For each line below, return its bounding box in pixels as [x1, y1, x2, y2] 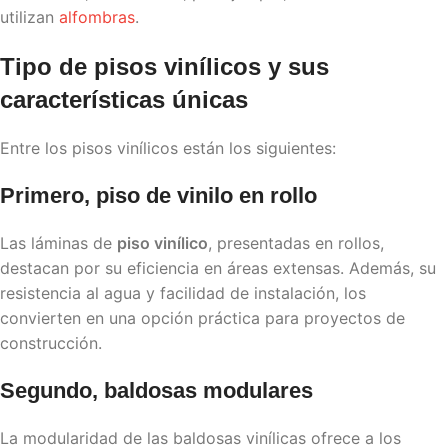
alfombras [59, 6, 135, 27]
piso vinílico [117, 232, 208, 253]
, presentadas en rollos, [208, 232, 384, 253]
